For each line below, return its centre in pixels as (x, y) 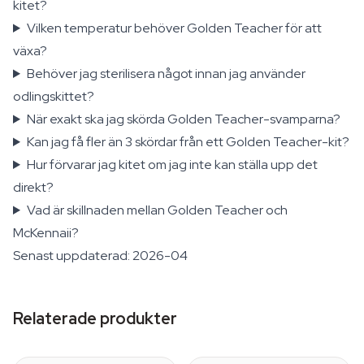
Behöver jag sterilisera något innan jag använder (166, 74)
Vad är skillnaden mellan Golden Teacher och (157, 210)
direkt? (33, 187)
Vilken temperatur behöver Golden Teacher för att (174, 28)
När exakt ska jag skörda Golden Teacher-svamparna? (183, 119)
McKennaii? (46, 233)
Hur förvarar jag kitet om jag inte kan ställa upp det (172, 165)
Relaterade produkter (95, 318)
